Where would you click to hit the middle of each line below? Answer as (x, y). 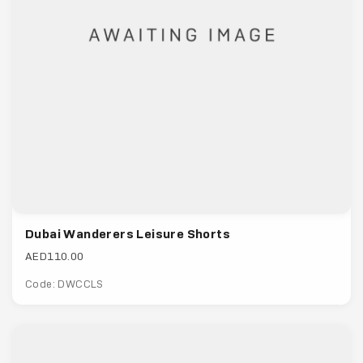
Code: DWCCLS (64, 284)
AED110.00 (55, 256)
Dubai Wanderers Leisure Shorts (128, 234)
